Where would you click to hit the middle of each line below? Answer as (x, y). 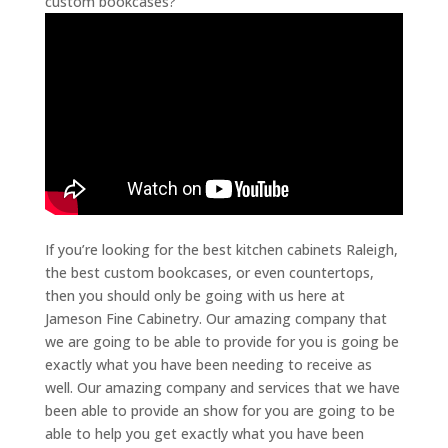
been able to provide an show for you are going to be (219, 410)
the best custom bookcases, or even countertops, (209, 272)
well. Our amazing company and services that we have (222, 387)
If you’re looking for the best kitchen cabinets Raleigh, (221, 249)
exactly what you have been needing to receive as (208, 364)
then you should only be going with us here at (194, 295)
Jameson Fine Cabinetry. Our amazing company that (215, 318)
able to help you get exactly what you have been (204, 433)
